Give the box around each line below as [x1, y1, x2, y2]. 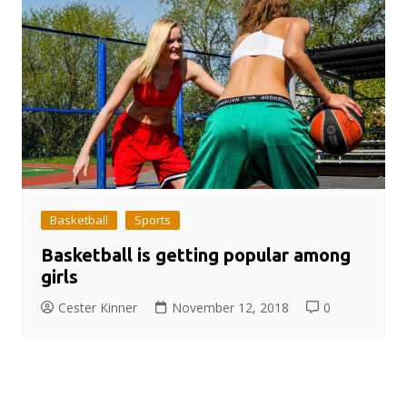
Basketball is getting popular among [40, 244, 351, 266]
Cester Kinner [57, 299, 137, 317]
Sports [134, 212, 171, 229]
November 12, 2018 [171, 299, 289, 317]
